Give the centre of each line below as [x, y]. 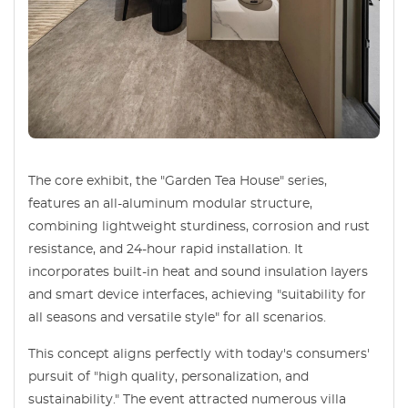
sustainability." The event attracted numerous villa [187, 400]
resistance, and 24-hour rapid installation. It [166, 250]
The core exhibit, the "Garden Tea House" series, [178, 181]
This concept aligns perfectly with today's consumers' [199, 354]
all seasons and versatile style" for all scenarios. [177, 318]
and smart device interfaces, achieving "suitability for [197, 295]
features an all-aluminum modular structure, [170, 204]
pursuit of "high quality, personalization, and [168, 377]
